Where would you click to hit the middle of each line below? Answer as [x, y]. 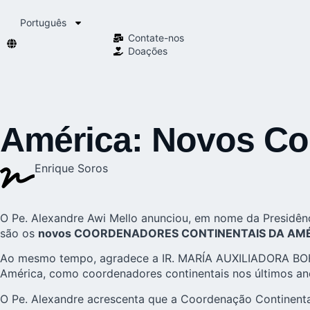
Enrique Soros [71, 168]
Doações [147, 51]
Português [44, 22]
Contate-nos [156, 38]
